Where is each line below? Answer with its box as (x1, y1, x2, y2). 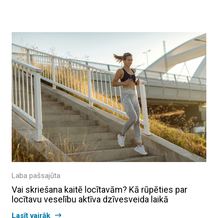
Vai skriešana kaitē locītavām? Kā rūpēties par (12, 184, 187, 195)
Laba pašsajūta (12, 171, 60, 180)
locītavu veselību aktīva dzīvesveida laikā (12, 194, 168, 204)
